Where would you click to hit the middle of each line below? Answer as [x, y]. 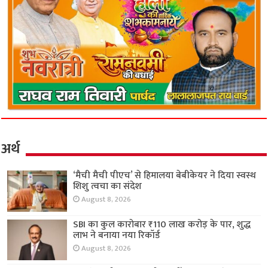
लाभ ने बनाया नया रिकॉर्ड [117, 235]
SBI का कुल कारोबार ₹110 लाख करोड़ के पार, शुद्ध [162, 224]
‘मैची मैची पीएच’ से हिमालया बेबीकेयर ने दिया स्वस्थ [165, 176]
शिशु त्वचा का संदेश [108, 187]
